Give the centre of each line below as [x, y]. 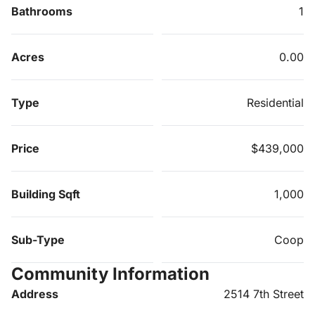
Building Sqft [46, 194]
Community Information [110, 274]
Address [35, 294]
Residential [275, 103]
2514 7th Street [264, 294]
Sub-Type [38, 240]
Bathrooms [42, 11]
